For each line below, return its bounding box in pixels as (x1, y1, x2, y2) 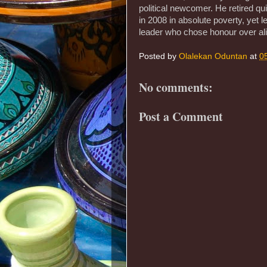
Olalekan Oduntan (179, 52, 247, 61)
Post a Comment (139, 108, 223, 126)
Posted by (139, 52, 179, 61)
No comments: (139, 78, 213, 96)
